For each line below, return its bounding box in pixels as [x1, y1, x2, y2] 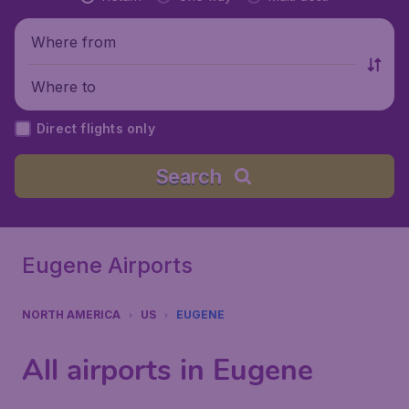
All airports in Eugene [22, 351, 313, 390]
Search [154, 164, 222, 188]
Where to [31, 77, 96, 96]
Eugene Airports [22, 252, 193, 278]
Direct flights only [37, 121, 155, 136]
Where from [31, 32, 116, 51]
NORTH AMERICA [22, 308, 121, 321]
